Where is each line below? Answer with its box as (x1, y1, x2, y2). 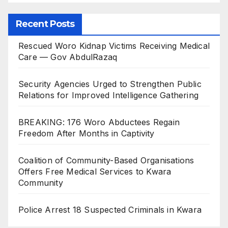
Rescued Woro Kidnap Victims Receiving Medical (18, 40, 210, 51)
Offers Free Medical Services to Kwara (18, 166, 172, 177)
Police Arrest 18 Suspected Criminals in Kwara (18, 204, 202, 215)
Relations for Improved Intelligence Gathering (18, 90, 199, 100)
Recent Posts (16, 18, 75, 30)
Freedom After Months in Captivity (18, 128, 155, 138)
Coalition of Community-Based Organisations (18, 155, 194, 165)
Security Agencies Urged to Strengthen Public (18, 78, 202, 89)
